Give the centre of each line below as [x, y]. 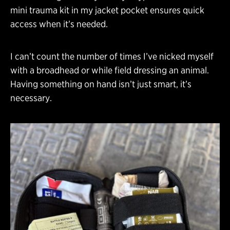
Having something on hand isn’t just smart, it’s [101, 84]
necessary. [31, 98]
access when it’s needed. [59, 24]
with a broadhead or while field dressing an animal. [110, 70]
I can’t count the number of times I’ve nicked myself [112, 56]
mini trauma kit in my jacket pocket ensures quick [107, 10]
